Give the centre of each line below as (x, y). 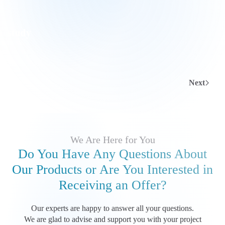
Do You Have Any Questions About (113, 154)
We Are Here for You (113, 140)
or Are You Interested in (149, 170)
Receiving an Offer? (113, 185)
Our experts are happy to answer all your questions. (113, 208)
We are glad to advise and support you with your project (113, 219)
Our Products (49, 170)
